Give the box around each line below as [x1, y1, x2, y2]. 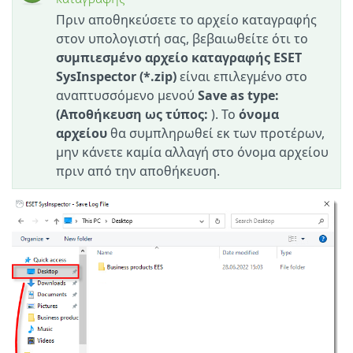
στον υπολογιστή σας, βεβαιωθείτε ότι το [56, 30, 308, 48]
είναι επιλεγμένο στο [176, 68, 307, 86]
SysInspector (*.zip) [56, 68, 176, 86]
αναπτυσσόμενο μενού [56, 87, 198, 105]
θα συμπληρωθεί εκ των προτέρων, [107, 124, 325, 143]
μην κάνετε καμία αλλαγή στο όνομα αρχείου [56, 143, 329, 162]
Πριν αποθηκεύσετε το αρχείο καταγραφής [56, 11, 317, 29]
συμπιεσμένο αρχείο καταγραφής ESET [56, 49, 302, 67]
